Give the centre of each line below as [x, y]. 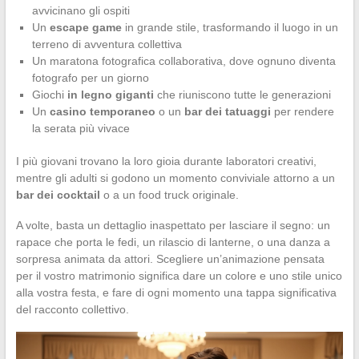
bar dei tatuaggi [227, 111]
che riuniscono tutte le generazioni [242, 94]
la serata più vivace [81, 128]
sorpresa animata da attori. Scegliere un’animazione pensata [170, 258]
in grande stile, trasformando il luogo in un [230, 27]
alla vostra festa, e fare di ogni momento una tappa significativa [176, 292]
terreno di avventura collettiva [107, 44]
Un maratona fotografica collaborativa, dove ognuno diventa [184, 61]
